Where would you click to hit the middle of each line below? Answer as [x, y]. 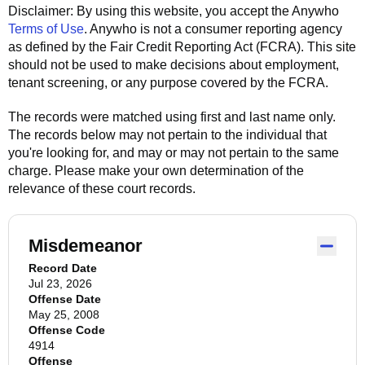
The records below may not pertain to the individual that [167, 135]
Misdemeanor [86, 246]
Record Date [63, 268]
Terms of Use [46, 29]
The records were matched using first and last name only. [172, 117]
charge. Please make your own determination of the [156, 171]
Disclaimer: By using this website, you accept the [150, 11]
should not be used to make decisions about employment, [174, 65]
